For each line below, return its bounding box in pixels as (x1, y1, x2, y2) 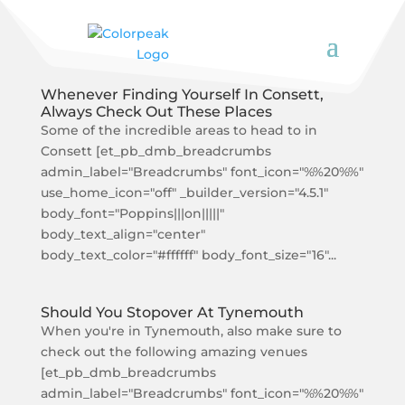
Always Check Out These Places (40, 103, 272, 120)
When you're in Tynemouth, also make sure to (40, 323, 342, 339)
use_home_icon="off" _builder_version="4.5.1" (40, 184, 328, 201)
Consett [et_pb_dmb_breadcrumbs (40, 143, 271, 159)
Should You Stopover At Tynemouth (40, 304, 304, 321)
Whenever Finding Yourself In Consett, (40, 86, 324, 103)
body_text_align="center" (40, 226, 205, 242)
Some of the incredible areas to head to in (40, 122, 317, 138)
